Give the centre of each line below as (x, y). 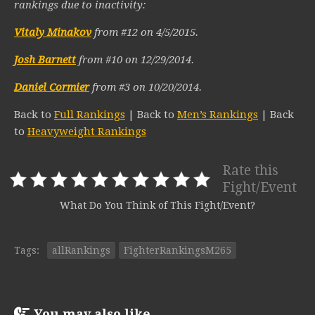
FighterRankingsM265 (178, 251)
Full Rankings (90, 115)
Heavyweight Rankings (87, 132)
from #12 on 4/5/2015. (145, 33)
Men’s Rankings (218, 115)
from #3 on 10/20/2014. (146, 88)
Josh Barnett (45, 60)
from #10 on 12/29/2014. (135, 60)
